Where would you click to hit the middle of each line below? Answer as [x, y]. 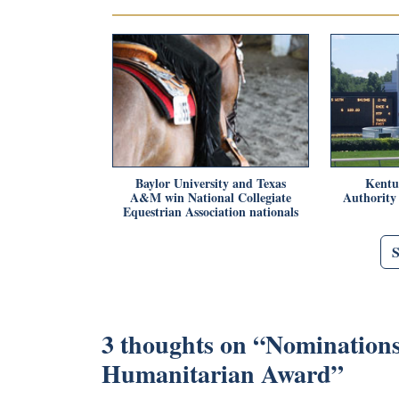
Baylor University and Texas [211, 183]
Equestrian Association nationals [211, 211]
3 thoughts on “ [183, 344]
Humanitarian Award [216, 373]
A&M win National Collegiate [211, 197]
